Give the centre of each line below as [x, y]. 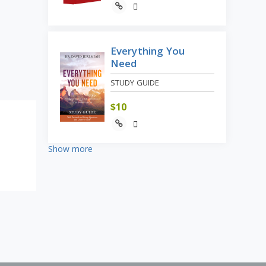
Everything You [148, 50]
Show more [70, 148]
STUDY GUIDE [135, 82]
